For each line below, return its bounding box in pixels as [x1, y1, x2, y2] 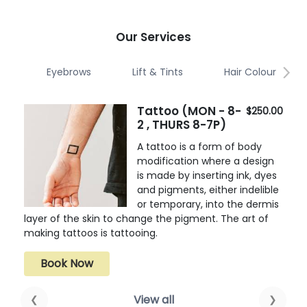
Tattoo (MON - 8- [137, 102, 241, 119]
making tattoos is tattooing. [24, 225, 158, 240]
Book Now [40, 255, 93, 271]
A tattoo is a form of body [137, 139, 262, 153]
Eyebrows [47, 65, 91, 79]
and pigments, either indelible [137, 182, 279, 197]
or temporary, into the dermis [137, 197, 279, 211]
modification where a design [137, 153, 274, 168]
